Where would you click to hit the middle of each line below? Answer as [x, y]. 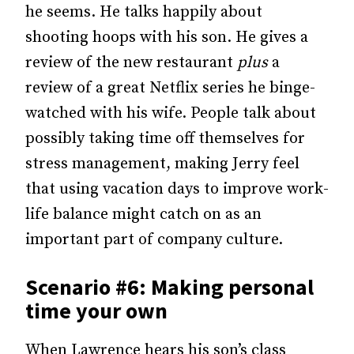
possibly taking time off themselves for [165, 139]
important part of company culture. [154, 240]
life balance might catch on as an [143, 215]
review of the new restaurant [131, 63]
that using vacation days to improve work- [177, 189]
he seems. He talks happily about [144, 12]
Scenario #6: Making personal [169, 287]
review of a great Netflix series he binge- [170, 88]
